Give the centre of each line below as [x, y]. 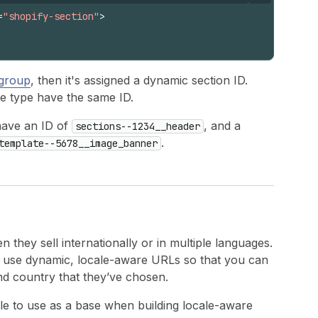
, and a [222, 126]
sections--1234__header [138, 126]
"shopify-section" [51, 16]
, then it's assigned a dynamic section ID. [139, 80]
